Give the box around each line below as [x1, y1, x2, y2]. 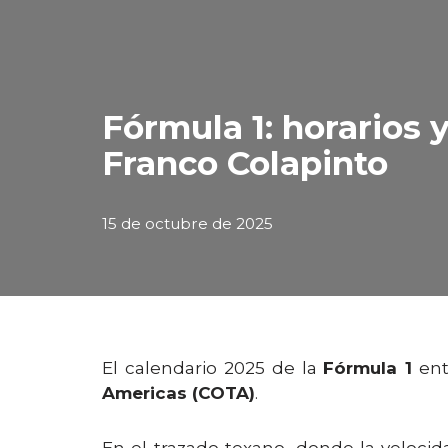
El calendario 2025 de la [102, 358, 324, 378]
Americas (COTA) [102, 383, 255, 403]
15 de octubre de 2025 [102, 214, 273, 233]
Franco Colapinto [102, 143, 388, 183]
